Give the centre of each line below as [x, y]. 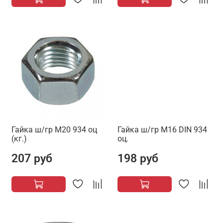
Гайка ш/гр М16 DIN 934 [162, 130]
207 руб [32, 159]
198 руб [138, 159]
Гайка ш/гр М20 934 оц [54, 130]
